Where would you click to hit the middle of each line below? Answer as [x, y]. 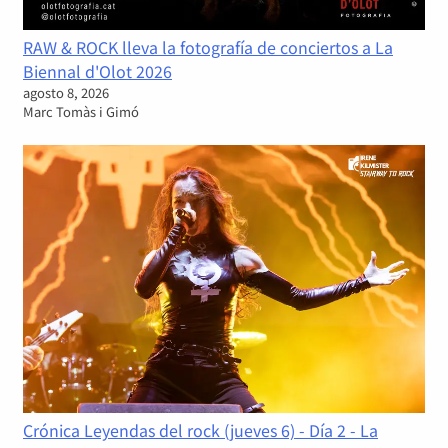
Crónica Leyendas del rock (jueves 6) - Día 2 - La [200, 429]
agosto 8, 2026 [66, 92]
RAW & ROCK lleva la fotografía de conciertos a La [208, 46]
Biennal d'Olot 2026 [97, 70]
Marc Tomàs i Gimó [81, 111]
